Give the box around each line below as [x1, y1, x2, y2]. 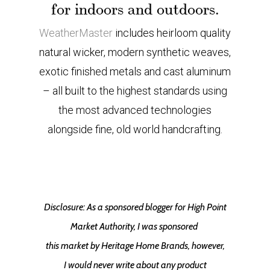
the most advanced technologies [58, 104, 212, 116]
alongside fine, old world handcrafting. [48, 123, 222, 136]
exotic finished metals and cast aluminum [39, 65, 231, 78]
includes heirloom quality [113, 27, 231, 39]
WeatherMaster [39, 27, 113, 39]
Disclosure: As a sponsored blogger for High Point [43, 201, 227, 213]
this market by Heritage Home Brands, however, [45, 240, 225, 251]
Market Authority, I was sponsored [71, 221, 199, 232]
